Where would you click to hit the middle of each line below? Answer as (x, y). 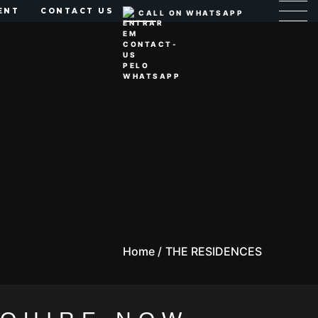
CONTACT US (77, 11)
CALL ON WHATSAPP (191, 12)
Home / (142, 251)
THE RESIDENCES (213, 251)
